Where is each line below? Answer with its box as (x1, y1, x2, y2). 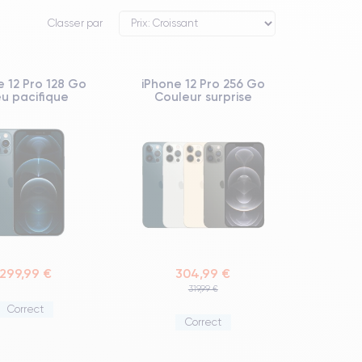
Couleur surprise (154, 88, 252, 104)
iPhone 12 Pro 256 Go (141, 75, 265, 91)
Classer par (47, 16, 103, 29)
